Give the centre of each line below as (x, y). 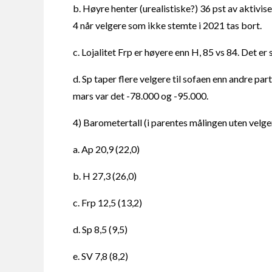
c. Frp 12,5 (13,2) (107, 203)
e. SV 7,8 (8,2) (100, 256)
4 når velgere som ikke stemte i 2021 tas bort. (167, 25)
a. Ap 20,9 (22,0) (106, 149)
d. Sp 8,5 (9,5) (100, 229)
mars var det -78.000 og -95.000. (141, 96)
